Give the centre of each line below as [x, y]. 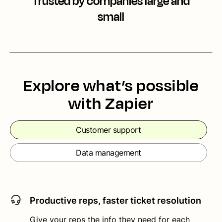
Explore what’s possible [111, 85]
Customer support [109, 130]
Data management [109, 152]
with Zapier [111, 103]
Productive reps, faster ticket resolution [115, 200]
